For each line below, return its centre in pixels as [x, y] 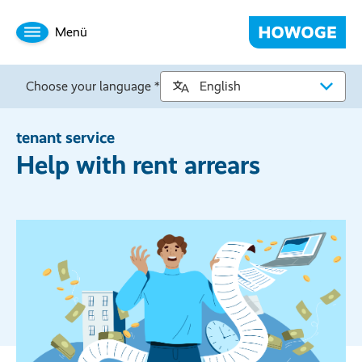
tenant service [65, 137]
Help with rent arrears [138, 165]
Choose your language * [93, 86]
